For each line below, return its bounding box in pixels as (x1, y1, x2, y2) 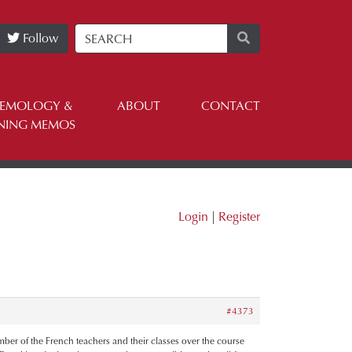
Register (218, 209, 260, 224)
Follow (20, 31, 58, 46)
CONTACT (200, 98, 260, 113)
